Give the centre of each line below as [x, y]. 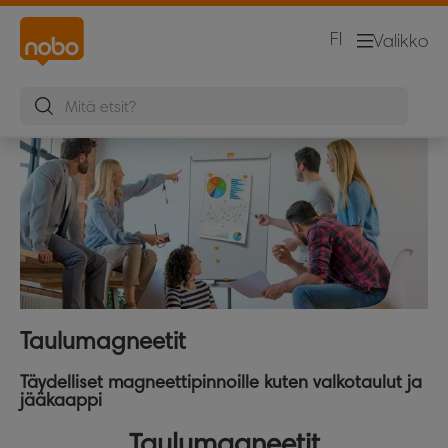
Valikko [400, 41]
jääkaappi [61, 399]
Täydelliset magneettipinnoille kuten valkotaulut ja [221, 381]
